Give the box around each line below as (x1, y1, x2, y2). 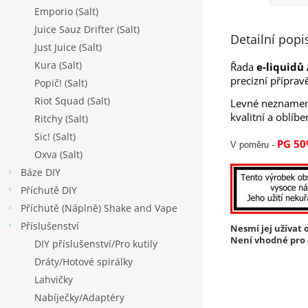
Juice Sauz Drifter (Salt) (34, 23, 140, 36)
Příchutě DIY (21, 184, 77, 197)
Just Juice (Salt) (34, 41, 102, 54)
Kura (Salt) (34, 58, 82, 71)
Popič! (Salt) (34, 76, 87, 89)
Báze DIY (21, 166, 60, 179)
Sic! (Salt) (34, 130, 76, 143)
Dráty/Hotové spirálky (34, 255, 133, 268)
